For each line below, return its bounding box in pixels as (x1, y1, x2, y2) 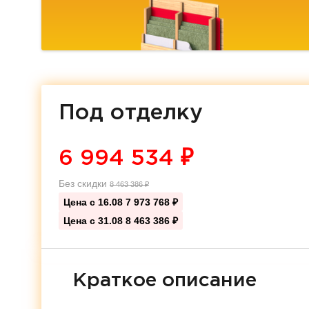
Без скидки (59, 178, 110, 189)
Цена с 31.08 (63, 215, 126, 226)
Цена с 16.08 (63, 197, 126, 208)
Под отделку (59, 103, 203, 123)
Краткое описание (72, 272, 257, 289)
